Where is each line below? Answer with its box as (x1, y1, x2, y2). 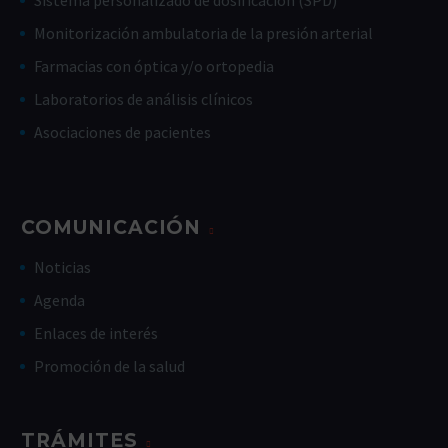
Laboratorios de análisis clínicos (34, 89, 253, 110)
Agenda (34, 290, 85, 311)
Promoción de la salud (34, 356, 185, 377)
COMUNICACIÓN (21, 215, 202, 239)
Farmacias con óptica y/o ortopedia (34, 56, 274, 77)
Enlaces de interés (34, 323, 158, 344)
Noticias (34, 257, 91, 278)
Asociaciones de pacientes (34, 122, 211, 143)
